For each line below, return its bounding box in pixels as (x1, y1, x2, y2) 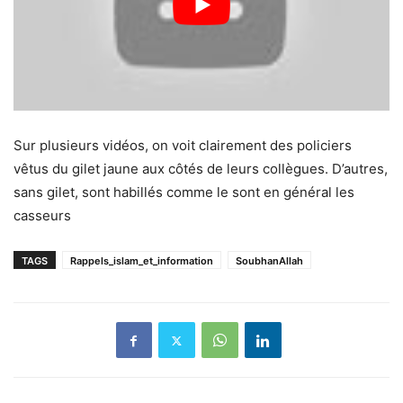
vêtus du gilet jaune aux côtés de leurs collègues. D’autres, (13, 160, 388, 178)
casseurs (13, 207, 71, 225)
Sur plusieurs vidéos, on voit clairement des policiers (13, 137, 352, 155)
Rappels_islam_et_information (70, 255, 213, 268)
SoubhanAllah (236, 255, 303, 268)
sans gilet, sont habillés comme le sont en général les (13, 184, 354, 201)
